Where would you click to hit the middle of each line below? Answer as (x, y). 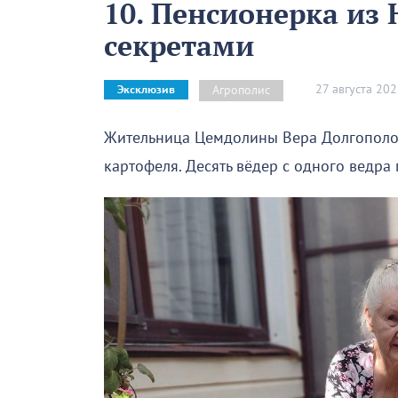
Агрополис (241, 90)
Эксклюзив (146, 90)
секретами (179, 45)
